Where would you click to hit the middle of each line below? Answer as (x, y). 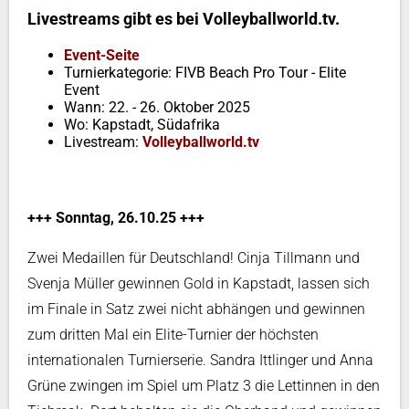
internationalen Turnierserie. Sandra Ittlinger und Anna (200, 360)
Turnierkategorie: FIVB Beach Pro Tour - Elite (205, 73)
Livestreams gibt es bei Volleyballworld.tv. (184, 19)
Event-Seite (102, 55)
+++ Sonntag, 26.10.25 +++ (116, 218)
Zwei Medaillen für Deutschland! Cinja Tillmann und (194, 258)
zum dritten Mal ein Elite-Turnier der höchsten (173, 335)
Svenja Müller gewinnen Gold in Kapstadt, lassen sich (199, 283)
